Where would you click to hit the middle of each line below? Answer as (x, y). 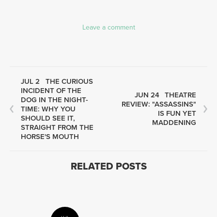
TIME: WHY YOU (48, 109)
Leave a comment (108, 27)
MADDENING (174, 122)
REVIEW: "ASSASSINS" (159, 104)
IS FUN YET (177, 113)
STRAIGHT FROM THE (57, 127)
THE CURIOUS (69, 81)
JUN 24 (148, 95)
